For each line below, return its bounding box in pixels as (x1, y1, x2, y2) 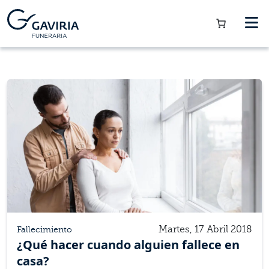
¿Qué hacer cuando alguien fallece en (17, 236, 240, 253)
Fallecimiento (17, 225, 72, 234)
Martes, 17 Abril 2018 (159, 223, 252, 235)
